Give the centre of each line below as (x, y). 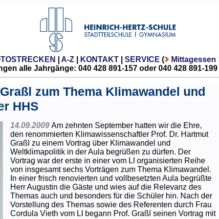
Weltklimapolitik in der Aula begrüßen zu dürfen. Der (100, 152)
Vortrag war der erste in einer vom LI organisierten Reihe (108, 160)
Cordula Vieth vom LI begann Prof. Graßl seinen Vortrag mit (113, 213)
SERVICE (142, 59)
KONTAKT (99, 59)
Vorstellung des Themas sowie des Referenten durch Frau (111, 204)
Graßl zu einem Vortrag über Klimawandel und (90, 143)
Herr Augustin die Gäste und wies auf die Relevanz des (106, 187)
